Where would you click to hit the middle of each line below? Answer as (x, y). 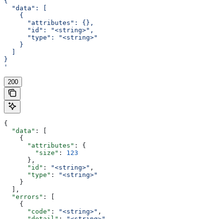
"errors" (23, 197)
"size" (31, 153)
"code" (27, 212)
